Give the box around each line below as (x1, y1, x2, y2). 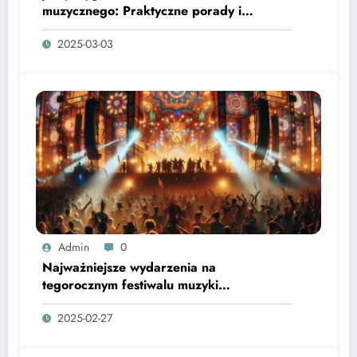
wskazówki (42, 18, 105, 37)
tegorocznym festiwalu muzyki (42, 275, 218, 294)
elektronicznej (42, 292, 124, 312)
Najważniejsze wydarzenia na (42, 257, 216, 277)
